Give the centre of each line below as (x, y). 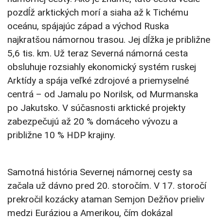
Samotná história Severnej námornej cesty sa (100, 172)
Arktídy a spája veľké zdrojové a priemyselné (98, 81)
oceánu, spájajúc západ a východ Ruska (88, 26)
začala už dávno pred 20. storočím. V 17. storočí (107, 186)
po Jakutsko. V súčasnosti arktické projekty (96, 108)
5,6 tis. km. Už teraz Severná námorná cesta (98, 54)
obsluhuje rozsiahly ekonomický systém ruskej (102, 67)
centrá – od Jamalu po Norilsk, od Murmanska (103, 94)
